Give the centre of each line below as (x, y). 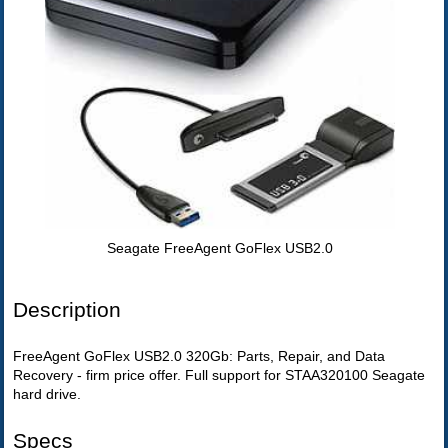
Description (67, 310)
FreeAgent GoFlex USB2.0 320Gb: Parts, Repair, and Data (199, 355)
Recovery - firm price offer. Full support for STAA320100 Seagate (219, 374)
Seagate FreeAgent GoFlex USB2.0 (220, 247)
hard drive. (47, 393)
